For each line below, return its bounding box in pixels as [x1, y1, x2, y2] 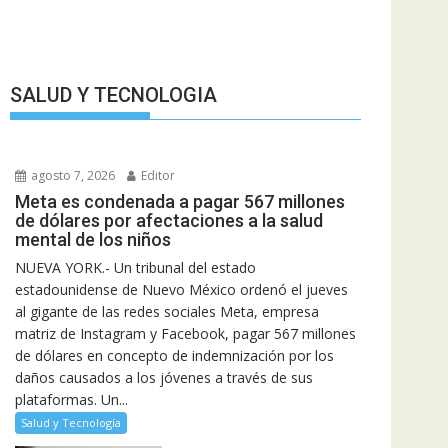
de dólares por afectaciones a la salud [15, 210, 323, 232]
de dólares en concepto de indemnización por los [15, 346, 334, 366]
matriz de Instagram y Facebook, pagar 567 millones [15, 324, 356, 344]
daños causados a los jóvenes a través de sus [15, 368, 313, 388]
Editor [138, 167, 175, 185]
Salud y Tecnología [21, 415, 121, 431]
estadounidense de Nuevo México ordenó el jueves [15, 280, 348, 300]
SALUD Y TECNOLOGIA [10, 83, 217, 108]
